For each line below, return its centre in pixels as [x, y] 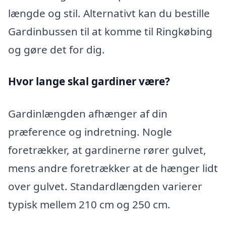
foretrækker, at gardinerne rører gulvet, [107, 150]
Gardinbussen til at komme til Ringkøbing [110, 31]
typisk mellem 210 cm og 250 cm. [89, 205]
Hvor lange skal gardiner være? [89, 81]
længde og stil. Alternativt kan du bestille [109, 13]
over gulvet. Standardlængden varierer [105, 186]
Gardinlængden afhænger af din [88, 114]
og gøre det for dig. [56, 49]
